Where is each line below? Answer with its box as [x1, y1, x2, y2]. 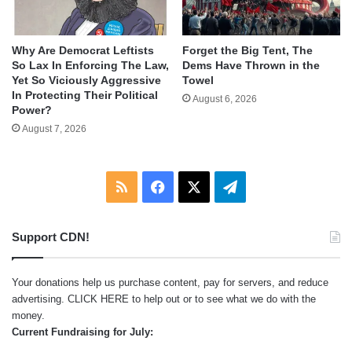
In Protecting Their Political [12, 88, 158, 101]
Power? [12, 103, 52, 116]
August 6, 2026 [192, 93, 257, 104]
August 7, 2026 [22, 123, 86, 134]
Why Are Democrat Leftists [12, 43, 154, 57]
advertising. [12, 292, 68, 305]
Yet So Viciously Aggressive [12, 73, 161, 86]
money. [12, 309, 45, 321]
